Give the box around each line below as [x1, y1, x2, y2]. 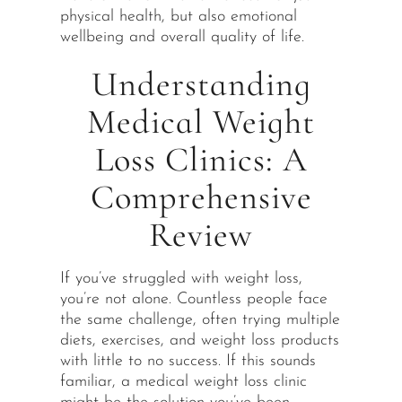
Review [149, 214, 253, 257]
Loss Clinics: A [94, 139, 308, 181]
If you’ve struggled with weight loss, [59, 269, 302, 287]
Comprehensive [90, 177, 312, 219]
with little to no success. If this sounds [59, 352, 316, 370]
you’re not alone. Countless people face [59, 290, 328, 308]
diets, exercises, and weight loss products [59, 331, 339, 349]
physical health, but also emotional [59, 8, 297, 26]
